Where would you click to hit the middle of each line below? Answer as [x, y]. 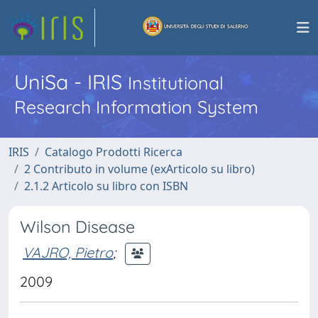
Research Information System [136, 107]
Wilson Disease [77, 227]
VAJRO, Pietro [68, 252]
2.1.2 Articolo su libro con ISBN [106, 186]
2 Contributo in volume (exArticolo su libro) [139, 169]
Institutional [176, 83]
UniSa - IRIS [71, 82]
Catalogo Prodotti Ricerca [114, 152]
